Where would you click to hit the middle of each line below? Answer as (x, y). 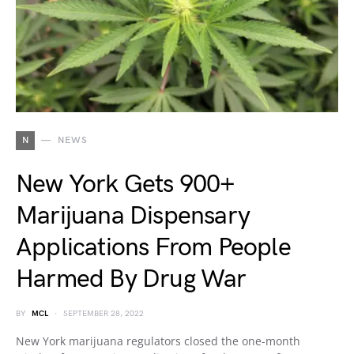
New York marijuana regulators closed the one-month (158, 341)
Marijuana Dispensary (133, 216)
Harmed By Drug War (131, 279)
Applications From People (153, 248)
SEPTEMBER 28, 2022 (104, 314)
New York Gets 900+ (125, 185)
